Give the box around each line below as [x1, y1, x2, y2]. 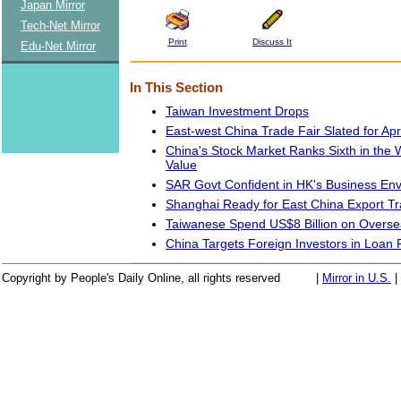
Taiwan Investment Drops [166, 103, 309, 118]
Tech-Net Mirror [21, 19, 100, 32]
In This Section [130, 80, 223, 95]
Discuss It [252, 36, 292, 47]
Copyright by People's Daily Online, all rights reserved [2, 271, 280, 285]
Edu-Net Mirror [21, 39, 96, 53]
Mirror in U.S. [322, 271, 391, 285]
